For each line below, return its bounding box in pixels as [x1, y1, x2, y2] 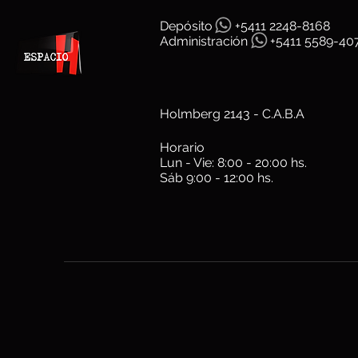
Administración [160, 34, 248, 49]
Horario [160, 140, 208, 155]
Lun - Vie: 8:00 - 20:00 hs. [160, 155, 307, 170]
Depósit [160, 18, 205, 34]
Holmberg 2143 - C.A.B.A [160, 106, 304, 121]
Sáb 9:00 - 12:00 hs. [160, 170, 273, 185]
